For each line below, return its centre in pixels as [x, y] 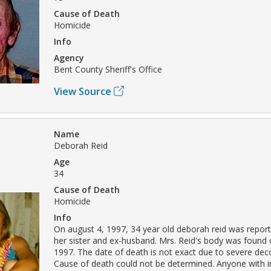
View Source [83, 91]
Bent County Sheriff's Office [108, 69]
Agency [69, 57]
